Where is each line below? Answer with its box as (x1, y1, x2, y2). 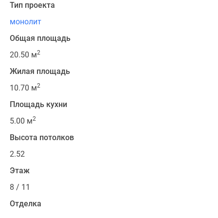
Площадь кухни (10, 100, 67, 109)
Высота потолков (10, 133, 74, 143)
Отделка (10, 199, 41, 209)
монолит (10, 17, 41, 27)
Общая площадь (10, 34, 71, 43)
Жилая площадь (10, 67, 70, 76)
